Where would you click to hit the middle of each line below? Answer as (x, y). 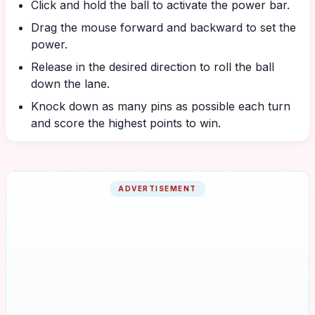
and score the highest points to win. (126, 123)
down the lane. (70, 84)
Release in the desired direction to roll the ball (153, 67)
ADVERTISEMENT (157, 188)
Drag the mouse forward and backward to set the (163, 27)
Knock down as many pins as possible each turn (161, 106)
